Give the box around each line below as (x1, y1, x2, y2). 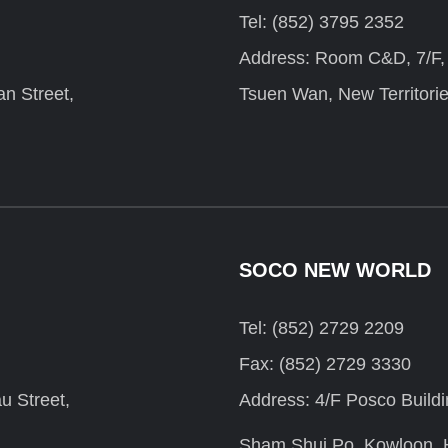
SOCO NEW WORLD (239, 259, 431, 282)
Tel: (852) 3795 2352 (239, 12, 404, 33)
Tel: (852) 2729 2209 (239, 318, 404, 339)
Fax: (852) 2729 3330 (239, 354, 411, 375)
